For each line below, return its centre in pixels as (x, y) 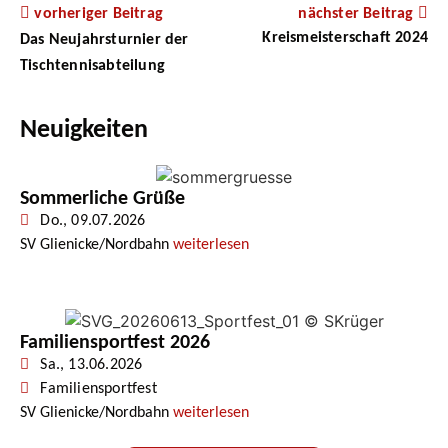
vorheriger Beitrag (99, 13)
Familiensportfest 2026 (115, 343)
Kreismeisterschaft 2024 (345, 37)
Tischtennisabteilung (92, 65)
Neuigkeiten (84, 130)
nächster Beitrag (358, 13)
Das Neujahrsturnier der (104, 39)
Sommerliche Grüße (102, 199)
